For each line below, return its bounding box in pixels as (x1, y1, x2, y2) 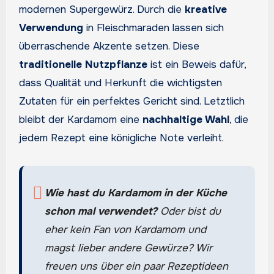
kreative (184, 3, 227, 17)
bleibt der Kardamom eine (18, 113, 143, 127)
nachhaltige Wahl (142, 113, 229, 127)
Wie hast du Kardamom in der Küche (44, 187, 227, 200)
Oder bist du (160, 205, 221, 218)
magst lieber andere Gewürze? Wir (44, 242, 212, 255)
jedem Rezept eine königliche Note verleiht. (18, 131, 224, 145)
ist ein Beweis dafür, (147, 58, 246, 72)
